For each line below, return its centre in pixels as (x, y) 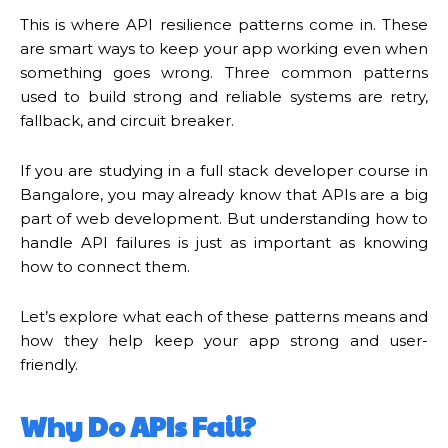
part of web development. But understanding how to (224, 218)
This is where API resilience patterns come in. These (224, 24)
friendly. (49, 364)
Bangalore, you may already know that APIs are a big (224, 194)
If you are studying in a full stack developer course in (224, 170)
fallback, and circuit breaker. (127, 120)
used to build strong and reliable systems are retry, (224, 96)
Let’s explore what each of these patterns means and (224, 316)
